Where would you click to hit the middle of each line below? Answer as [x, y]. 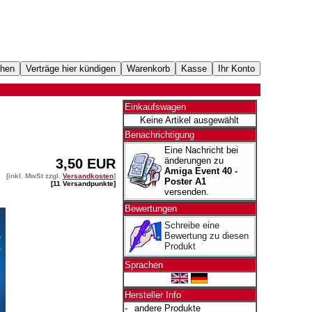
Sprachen [143, 265]
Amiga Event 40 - [201, 171]
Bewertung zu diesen [206, 236]
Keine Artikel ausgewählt [189, 120]
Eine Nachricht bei [201, 150]
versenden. [186, 192]
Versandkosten [88, 175]
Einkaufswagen [155, 107]
